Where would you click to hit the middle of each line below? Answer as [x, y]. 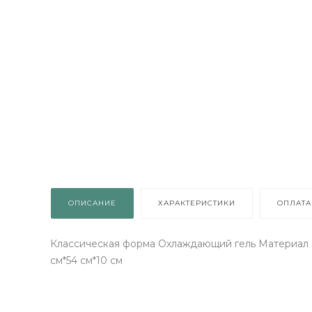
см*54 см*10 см [86, 261]
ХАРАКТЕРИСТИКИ [197, 203]
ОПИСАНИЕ [92, 203]
